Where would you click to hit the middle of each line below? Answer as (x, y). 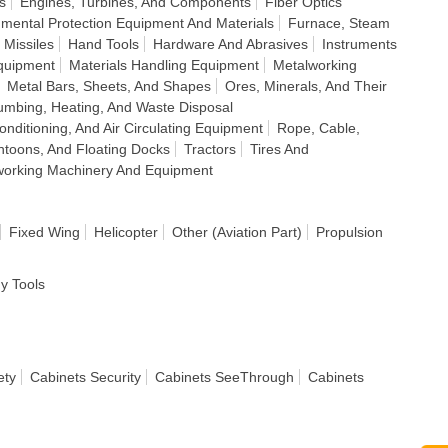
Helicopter (126, 232)
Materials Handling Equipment (164, 65)
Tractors (210, 149)
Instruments (359, 44)
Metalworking (315, 65)
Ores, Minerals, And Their (306, 86)
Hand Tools (103, 44)
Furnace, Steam (339, 23)
